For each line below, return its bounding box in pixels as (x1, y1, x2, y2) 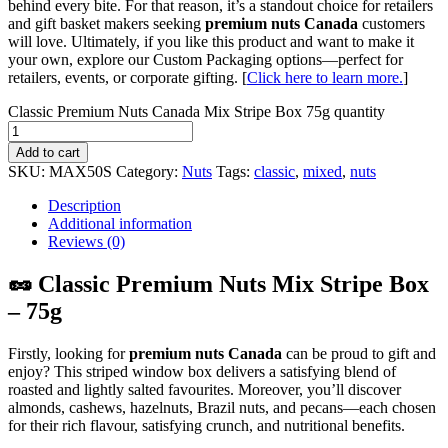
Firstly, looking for (8, 344, 129, 362)
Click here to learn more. (247, 68, 403, 86)
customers (358, 14, 425, 32)
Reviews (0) (48, 232, 125, 250)
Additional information (48, 214, 192, 232)
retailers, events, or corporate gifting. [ (8, 68, 247, 86)
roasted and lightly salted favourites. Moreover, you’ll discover (8, 380, 401, 398)
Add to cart (16, 144, 80, 160)
